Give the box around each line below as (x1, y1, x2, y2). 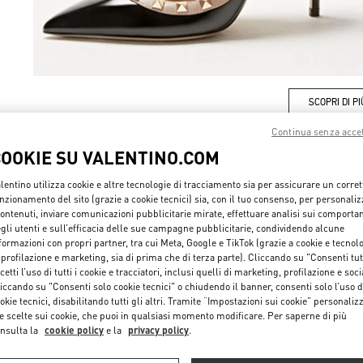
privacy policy (128, 324, 189, 337)
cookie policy (45, 324, 104, 337)
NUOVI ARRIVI (140, 186, 223, 200)
